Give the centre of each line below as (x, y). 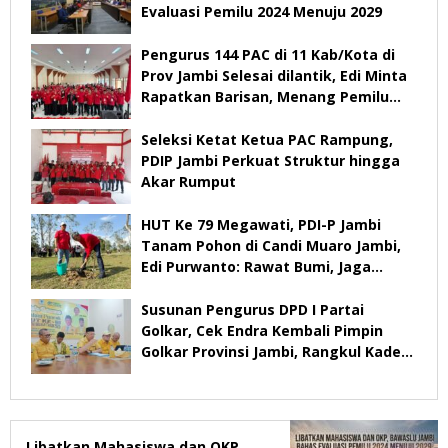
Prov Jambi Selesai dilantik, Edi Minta (274, 76)
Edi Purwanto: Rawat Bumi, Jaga (256, 267)
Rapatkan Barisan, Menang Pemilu (265, 97)
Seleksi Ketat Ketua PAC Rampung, (267, 140)
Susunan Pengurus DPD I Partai (252, 310)
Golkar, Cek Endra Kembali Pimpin (262, 331)
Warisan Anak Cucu (210, 288)
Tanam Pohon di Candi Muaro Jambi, (271, 246)
